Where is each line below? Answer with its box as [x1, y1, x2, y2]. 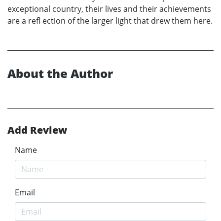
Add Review [7, 123, 67, 137]
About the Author [7, 65, 113, 82]
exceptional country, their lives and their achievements [7, 3, 211, 15]
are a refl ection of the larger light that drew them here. [7, 15, 213, 27]
